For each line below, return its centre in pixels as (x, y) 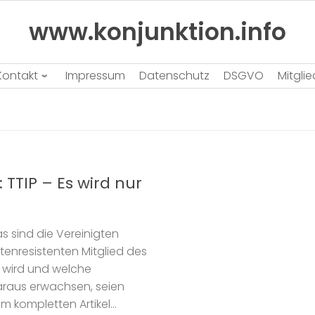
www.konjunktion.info (157, 32)
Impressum (95, 75)
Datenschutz (174, 75)
